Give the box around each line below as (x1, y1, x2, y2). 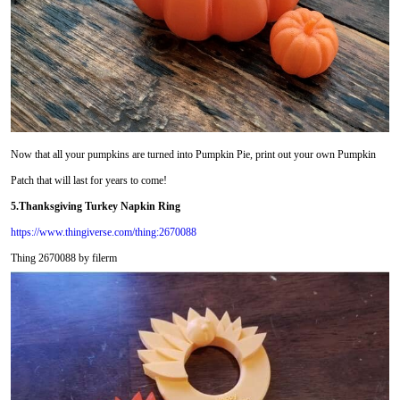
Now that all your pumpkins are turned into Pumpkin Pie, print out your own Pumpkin (10, 147, 376, 161)
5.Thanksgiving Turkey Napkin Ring (10, 199, 180, 212)
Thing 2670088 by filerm (10, 251, 117, 264)
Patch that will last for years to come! (10, 173, 167, 187)
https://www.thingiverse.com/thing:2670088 (10, 225, 196, 238)
